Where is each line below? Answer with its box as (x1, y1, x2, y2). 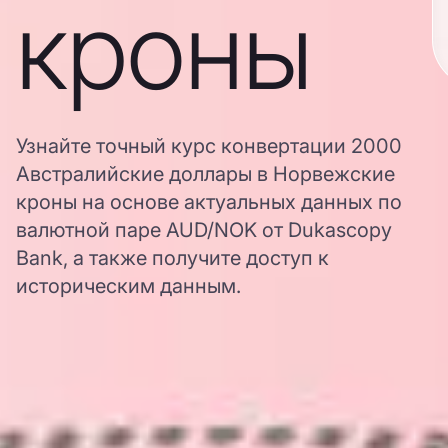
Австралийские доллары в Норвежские (16, 162, 395, 186)
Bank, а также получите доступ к (16, 246, 329, 270)
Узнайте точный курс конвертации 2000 (16, 134, 402, 158)
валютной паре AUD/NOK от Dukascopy (16, 218, 392, 242)
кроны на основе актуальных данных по (16, 190, 402, 214)
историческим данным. (16, 274, 241, 298)
